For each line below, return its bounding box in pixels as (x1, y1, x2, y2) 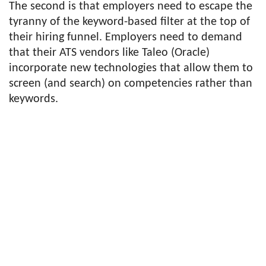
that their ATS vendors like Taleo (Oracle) (9, 47, 210, 59)
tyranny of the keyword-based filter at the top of (9, 16, 250, 28)
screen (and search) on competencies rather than (9, 78, 252, 90)
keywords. (9, 93, 58, 106)
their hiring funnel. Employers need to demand (9, 31, 242, 44)
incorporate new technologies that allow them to (9, 62, 253, 75)
